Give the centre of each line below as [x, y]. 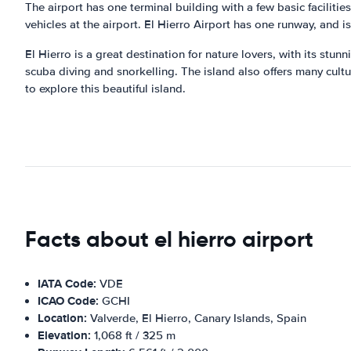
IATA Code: [67, 283]
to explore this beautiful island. [105, 88]
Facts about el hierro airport [169, 239]
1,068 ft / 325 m [133, 335]
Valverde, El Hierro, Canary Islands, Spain [197, 318]
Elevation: [64, 335]
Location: [62, 318]
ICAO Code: [68, 300]
